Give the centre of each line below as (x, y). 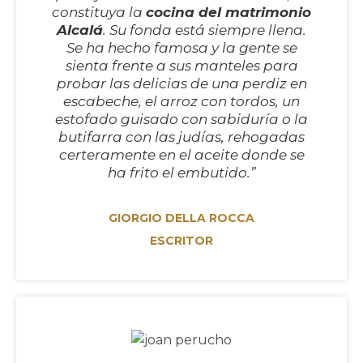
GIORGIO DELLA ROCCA (181, 218)
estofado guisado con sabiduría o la (181, 119)
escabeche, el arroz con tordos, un (181, 101)
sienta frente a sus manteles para (181, 65)
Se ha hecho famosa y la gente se (181, 47)
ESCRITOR (181, 240)
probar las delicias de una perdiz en (181, 83)
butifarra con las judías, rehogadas (181, 137)
